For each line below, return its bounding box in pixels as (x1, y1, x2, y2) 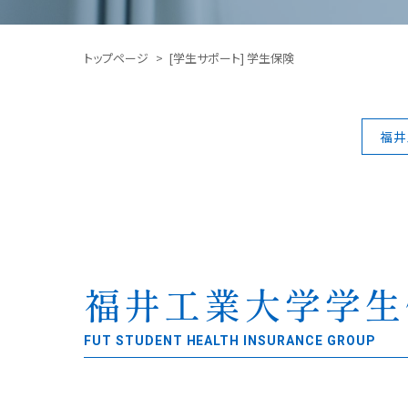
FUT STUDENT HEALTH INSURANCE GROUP (84, 333, 376, 348)
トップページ (84, 49, 148, 66)
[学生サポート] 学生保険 (168, 49, 294, 66)
